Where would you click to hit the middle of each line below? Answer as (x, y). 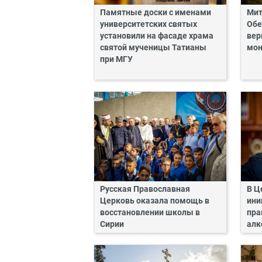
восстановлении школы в (150, 213)
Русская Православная (145, 189)
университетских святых (149, 24)
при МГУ (116, 59)
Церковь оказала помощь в (155, 201)
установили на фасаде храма (157, 36)
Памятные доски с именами (156, 12)
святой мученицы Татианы (153, 47)
